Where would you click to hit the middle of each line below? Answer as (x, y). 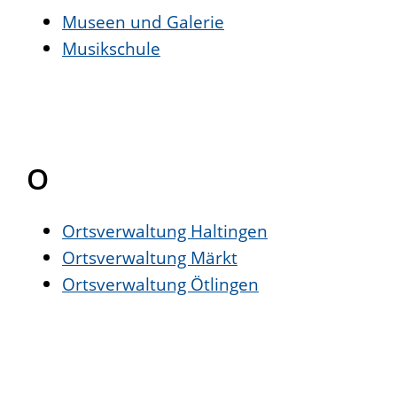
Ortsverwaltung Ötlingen (160, 284)
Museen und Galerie (143, 22)
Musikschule (111, 49)
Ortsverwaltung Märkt (150, 258)
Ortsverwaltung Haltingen (165, 231)
